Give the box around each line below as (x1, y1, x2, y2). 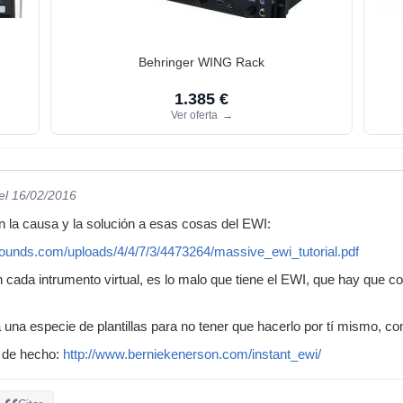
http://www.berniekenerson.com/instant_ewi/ (63, 346, 321, 362)
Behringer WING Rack (139, 54, 264, 69)
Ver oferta (170, 108, 220, 121)
